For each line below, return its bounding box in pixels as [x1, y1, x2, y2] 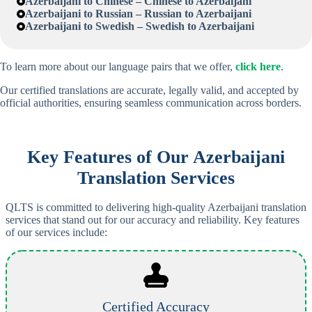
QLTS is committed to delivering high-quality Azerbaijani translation [6, 201, 306, 213]
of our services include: [6, 226, 107, 238]
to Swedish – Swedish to [81, 19, 198, 32]
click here [235, 60, 281, 72]
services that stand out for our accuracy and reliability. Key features [6, 213, 299, 226]
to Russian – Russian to [81, 7, 196, 19]
